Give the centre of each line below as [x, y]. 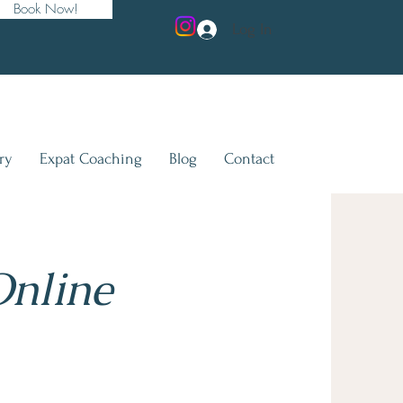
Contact [249, 159]
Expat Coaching [90, 159]
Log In [253, 29]
